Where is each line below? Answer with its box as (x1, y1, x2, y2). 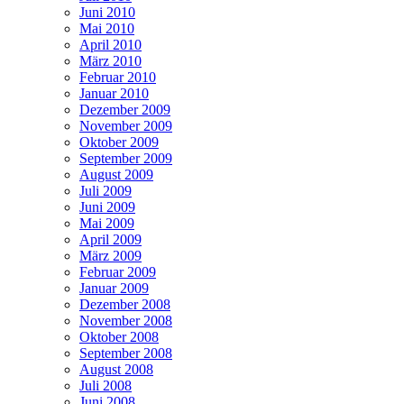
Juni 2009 (79, 198, 135, 215)
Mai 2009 (79, 215, 134, 231)
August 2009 (79, 166, 153, 182)
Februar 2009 (79, 263, 156, 280)
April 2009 (79, 231, 142, 247)
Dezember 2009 (79, 101, 170, 117)
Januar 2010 (79, 85, 149, 101)
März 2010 (79, 52, 142, 69)
